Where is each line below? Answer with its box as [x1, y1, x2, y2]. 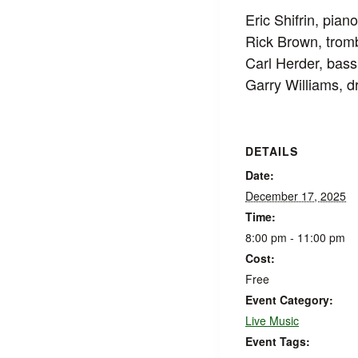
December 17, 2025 [245, 187, 346, 204]
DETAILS [245, 142, 298, 159]
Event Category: [245, 291, 333, 308]
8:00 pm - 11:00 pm [245, 229, 345, 245]
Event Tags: [245, 332, 310, 349]
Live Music [245, 312, 299, 328]
